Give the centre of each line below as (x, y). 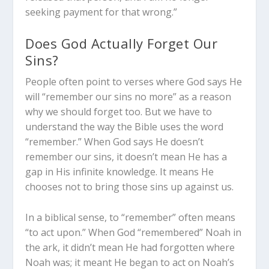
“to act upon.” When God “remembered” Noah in (134, 232)
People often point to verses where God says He (134, 82)
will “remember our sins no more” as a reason (128, 97)
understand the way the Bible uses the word (125, 127)
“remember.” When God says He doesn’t (115, 142)
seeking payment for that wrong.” (101, 12)
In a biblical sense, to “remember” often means (131, 217)
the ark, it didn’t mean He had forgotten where (130, 247)
